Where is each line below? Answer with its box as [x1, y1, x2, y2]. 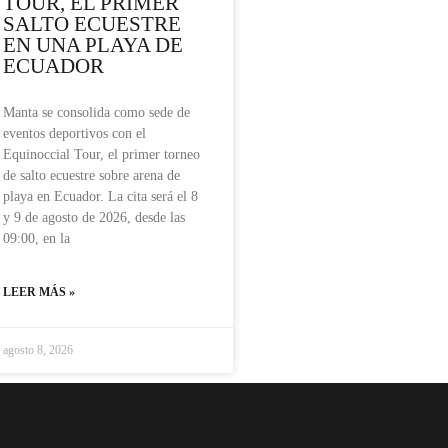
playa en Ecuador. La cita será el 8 [3, 189, 198, 205]
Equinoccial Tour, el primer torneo [3, 147, 200, 163]
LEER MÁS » [3, 285, 75, 300]
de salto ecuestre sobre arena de [3, 168, 180, 184]
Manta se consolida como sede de [3, 105, 190, 121]
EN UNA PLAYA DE [3, 33, 183, 58]
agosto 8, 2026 [3, 343, 73, 358]
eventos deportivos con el [3, 126, 146, 142]
